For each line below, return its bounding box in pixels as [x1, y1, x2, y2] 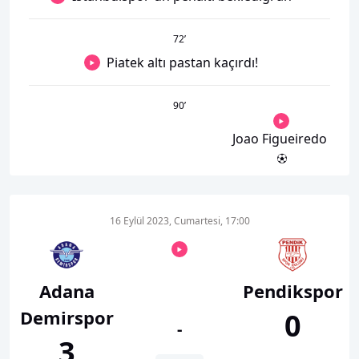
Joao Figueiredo [232, 129, 327, 147]
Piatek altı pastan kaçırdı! [106, 53, 258, 71]
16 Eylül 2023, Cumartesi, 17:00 [109, 213, 250, 228]
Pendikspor [242, 278, 343, 303]
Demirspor [19, 305, 114, 329]
